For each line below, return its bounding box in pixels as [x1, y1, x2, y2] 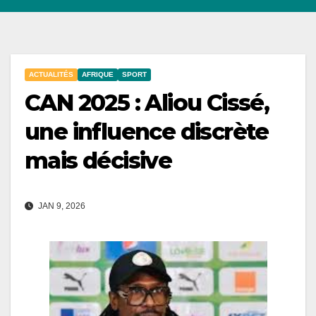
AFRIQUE [82, 71, 114, 79]
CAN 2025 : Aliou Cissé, [25, 89, 269, 117]
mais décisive [25, 147, 172, 175]
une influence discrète [25, 118, 269, 146]
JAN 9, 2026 [36, 201, 85, 211]
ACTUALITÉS [29, 71, 73, 79]
